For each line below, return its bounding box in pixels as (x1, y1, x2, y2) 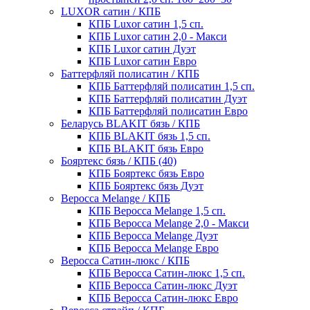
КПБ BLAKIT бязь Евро (89, 143, 203, 155)
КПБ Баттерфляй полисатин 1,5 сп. (89, 80, 255, 93)
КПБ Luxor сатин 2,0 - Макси (89, 30, 227, 43)
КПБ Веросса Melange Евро (89, 242, 219, 255)
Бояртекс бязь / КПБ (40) (61, 155, 176, 167)
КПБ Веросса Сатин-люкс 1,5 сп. (89, 267, 245, 280)
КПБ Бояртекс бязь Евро (89, 167, 204, 180)
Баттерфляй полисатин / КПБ (61, 68, 199, 80)
